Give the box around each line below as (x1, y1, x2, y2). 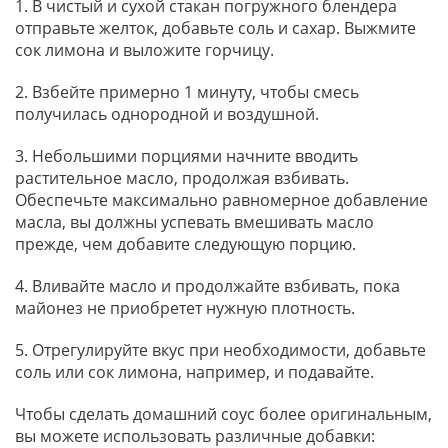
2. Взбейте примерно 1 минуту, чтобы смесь (15, 81, 359, 104)
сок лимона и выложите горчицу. (15, 39, 278, 62)
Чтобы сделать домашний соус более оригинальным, (15, 403, 432, 426)
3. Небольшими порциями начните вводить (15, 145, 358, 168)
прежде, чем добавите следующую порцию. (15, 233, 360, 256)
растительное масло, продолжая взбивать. (15, 167, 349, 190)
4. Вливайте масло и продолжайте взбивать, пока (15, 275, 400, 298)
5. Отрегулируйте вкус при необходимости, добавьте (15, 339, 426, 362)
